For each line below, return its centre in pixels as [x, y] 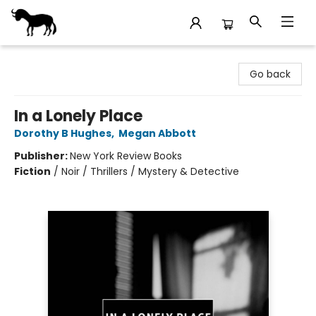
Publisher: [42, 156]
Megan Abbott [157, 133]
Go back [270, 74]
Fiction [32, 171]
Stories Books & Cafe [62, 59]
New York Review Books [126, 156]
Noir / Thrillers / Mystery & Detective [150, 171]
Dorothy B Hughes [63, 133]
